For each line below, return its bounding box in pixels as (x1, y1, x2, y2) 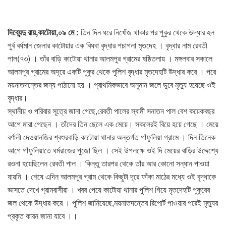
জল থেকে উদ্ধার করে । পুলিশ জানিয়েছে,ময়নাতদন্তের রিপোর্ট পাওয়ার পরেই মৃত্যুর (8, 197, 218, 209)
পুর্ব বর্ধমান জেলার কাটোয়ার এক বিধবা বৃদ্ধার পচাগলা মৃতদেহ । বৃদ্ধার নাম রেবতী (8, 39, 207, 51)
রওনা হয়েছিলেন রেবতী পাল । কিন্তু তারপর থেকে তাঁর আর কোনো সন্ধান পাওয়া (8, 157, 209, 169)
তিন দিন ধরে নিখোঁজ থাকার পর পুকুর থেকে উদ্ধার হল (81, 26, 214, 38)
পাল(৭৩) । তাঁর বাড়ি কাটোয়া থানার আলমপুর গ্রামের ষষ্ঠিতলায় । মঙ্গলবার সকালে (8, 52, 212, 65)
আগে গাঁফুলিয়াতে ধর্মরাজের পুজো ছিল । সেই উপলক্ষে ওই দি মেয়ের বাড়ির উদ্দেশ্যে (8, 144, 218, 156)
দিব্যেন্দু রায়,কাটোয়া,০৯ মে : (8, 26, 81, 38)
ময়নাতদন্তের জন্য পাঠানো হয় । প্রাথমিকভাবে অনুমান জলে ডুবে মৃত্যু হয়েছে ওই (8, 79, 215, 91)
